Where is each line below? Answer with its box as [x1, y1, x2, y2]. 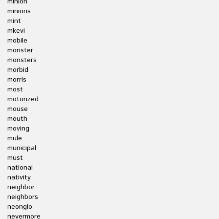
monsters [7, 55, 37, 65]
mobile [7, 36, 27, 45]
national [7, 163, 33, 173]
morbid [7, 65, 28, 75]
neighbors [7, 192, 38, 202]
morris [7, 75, 26, 85]
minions [7, 6, 31, 16]
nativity [7, 173, 31, 182]
